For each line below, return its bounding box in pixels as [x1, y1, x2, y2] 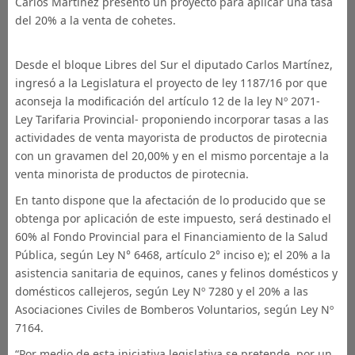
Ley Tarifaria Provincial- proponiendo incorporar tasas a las [14, 112, 329, 127]
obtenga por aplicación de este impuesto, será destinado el [14, 211, 331, 226]
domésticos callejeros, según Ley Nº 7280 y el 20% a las [14, 284, 308, 299]
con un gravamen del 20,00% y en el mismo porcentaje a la [14, 148, 329, 163]
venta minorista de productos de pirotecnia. [14, 166, 249, 181]
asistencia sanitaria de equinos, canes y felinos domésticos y [14, 265, 338, 281]
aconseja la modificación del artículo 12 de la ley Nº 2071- [14, 94, 320, 109]
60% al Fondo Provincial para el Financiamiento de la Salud [14, 229, 328, 244]
